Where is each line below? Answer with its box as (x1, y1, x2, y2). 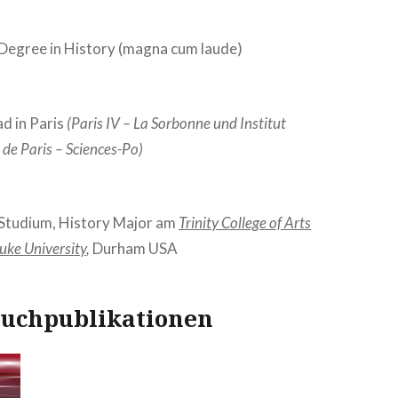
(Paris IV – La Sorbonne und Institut (64, 113, 287, 132)
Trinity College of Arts (179, 213, 312, 233)
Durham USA (90, 239, 179, 259)
